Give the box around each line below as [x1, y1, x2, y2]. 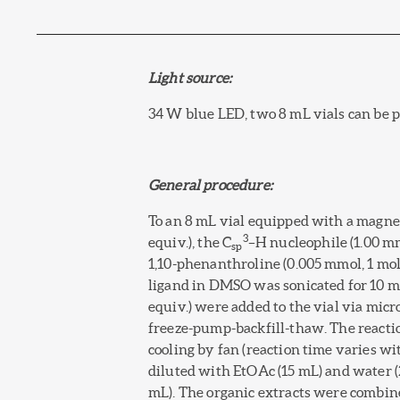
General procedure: [148, 177, 272, 194]
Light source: [148, 70, 232, 87]
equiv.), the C [148, 234, 232, 251]
